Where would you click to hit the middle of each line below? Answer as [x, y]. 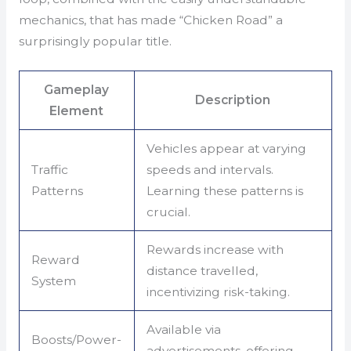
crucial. [169, 212]
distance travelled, [203, 271]
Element [77, 111]
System [54, 281]
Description [233, 100]
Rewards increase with [215, 250]
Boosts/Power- [77, 340]
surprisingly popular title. [95, 41]
